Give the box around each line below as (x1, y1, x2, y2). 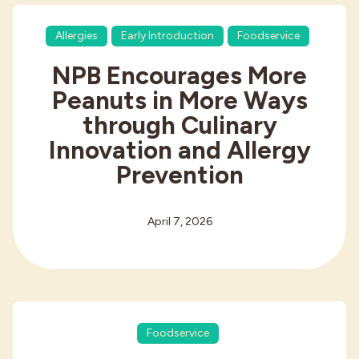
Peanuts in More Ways (51, 85, 308, 116)
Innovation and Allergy (48, 135, 311, 166)
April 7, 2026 (147, 215, 212, 229)
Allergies (55, 29, 98, 43)
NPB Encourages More (52, 60, 307, 91)
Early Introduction (121, 29, 214, 43)
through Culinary (82, 110, 277, 141)
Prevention (115, 159, 244, 191)
